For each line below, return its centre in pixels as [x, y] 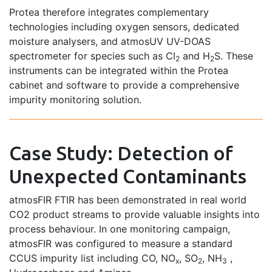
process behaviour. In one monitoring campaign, [120, 229]
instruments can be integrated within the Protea [119, 70]
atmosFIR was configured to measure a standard [121, 243]
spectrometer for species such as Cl [92, 56]
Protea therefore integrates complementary [109, 12]
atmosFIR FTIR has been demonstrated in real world [128, 199]
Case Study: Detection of [121, 153]
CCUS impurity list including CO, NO [92, 258]
